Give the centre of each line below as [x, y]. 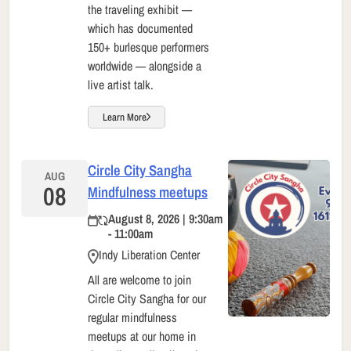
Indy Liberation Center [149, 254]
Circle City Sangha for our [147, 299]
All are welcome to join [139, 280]
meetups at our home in [142, 337]
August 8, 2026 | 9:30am [165, 218]
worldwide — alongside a [145, 65]
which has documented [140, 28]
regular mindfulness [132, 318]
